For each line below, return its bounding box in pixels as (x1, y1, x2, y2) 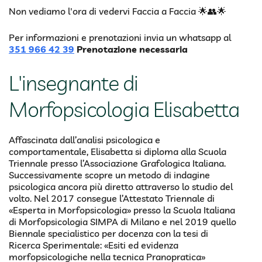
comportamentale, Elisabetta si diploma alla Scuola (9, 146, 226, 158)
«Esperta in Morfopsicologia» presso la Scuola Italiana (9, 204, 235, 216)
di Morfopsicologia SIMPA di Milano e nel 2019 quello (9, 216, 236, 228)
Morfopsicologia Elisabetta (9, 96, 239, 123)
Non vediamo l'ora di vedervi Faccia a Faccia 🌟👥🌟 (9, 5, 226, 18)
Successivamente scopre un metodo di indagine (9, 169, 210, 181)
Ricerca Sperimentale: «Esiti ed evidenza (9, 239, 178, 251)
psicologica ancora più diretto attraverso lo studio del (9, 181, 233, 193)
